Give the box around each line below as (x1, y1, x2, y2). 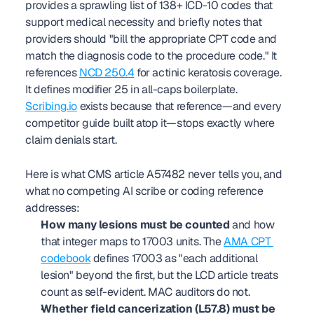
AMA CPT (224, 234, 271, 249)
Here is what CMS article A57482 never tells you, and (25, 167, 282, 182)
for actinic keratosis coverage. (134, 65, 282, 80)
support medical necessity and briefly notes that (25, 15, 262, 29)
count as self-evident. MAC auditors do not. (41, 285, 250, 299)
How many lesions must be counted (41, 217, 230, 232)
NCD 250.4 (78, 65, 135, 80)
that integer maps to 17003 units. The (41, 234, 224, 249)
